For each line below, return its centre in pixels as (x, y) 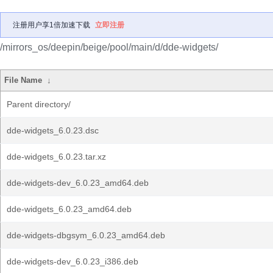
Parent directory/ (39, 104)
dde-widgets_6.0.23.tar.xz (56, 157)
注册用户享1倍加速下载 (51, 25)
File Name (23, 80)
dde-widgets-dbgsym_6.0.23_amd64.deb (86, 235)
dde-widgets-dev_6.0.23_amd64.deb (78, 183)
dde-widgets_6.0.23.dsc (53, 130)
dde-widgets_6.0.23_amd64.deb (69, 209)
